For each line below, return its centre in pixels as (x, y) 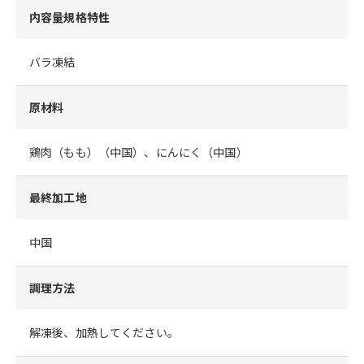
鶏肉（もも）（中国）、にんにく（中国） (139, 152)
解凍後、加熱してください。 (104, 332)
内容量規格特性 (69, 17)
